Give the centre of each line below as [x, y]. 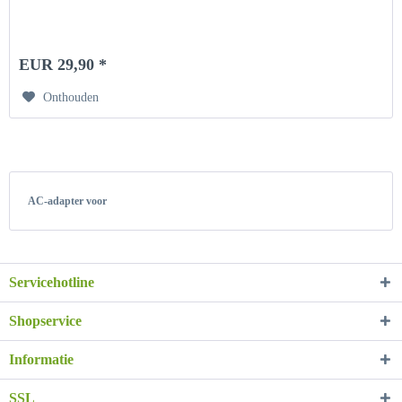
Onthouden [71, 98]
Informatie [41, 359]
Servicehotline [52, 282]
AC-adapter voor [67, 201]
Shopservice [45, 320]
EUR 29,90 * [63, 65]
